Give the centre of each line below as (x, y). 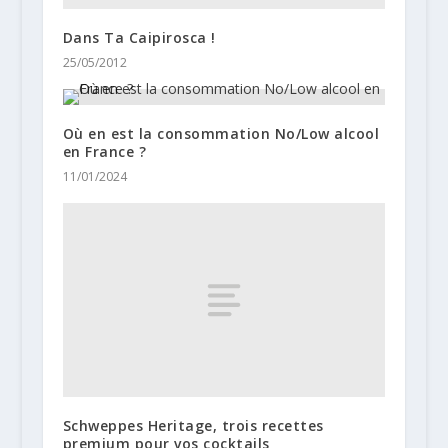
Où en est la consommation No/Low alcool (221, 133)
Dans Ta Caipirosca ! (139, 37)
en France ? (104, 151)
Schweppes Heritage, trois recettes (193, 425)
